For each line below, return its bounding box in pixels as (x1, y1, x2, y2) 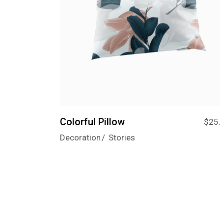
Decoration (60, 132, 101, 142)
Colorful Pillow (60, 115, 125, 128)
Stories (109, 132, 135, 142)
